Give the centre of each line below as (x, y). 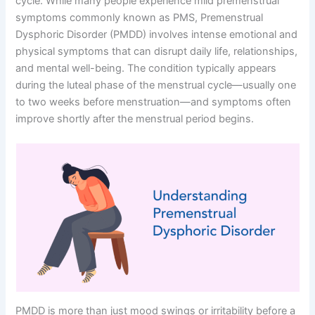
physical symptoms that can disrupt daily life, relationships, (157, 51)
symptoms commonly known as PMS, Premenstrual (140, 17)
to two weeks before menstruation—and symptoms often (154, 102)
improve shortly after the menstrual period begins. (135, 118)
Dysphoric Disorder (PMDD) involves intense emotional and (157, 34)
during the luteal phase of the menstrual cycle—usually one (156, 85)
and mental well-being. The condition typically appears (146, 68)
